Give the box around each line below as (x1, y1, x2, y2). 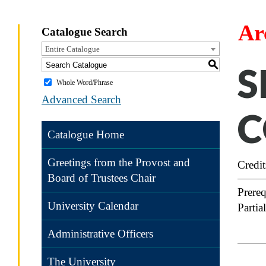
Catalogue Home (47, 128, 124, 141)
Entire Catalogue (45, 45, 100, 53)
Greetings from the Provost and (47, 156, 190, 169)
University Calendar (47, 199, 138, 212)
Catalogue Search (42, 26, 128, 38)
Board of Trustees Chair (47, 172, 156, 184)
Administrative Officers (47, 227, 153, 240)
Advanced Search (42, 93, 121, 106)
